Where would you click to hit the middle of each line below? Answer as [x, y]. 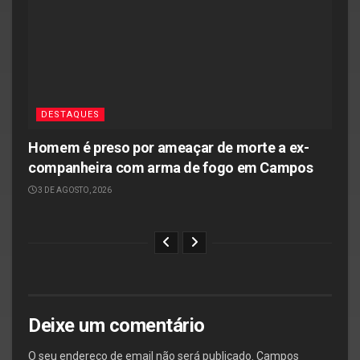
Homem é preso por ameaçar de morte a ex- [169, 147]
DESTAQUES [70, 114]
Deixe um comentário [117, 325]
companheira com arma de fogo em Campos [171, 167]
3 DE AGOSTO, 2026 [74, 190]
